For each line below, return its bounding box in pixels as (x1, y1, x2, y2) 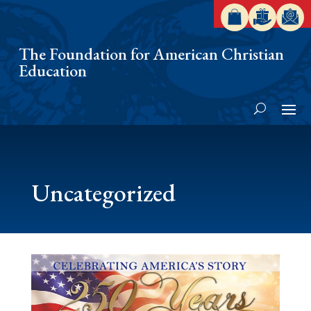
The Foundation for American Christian (19, 43, 284, 65)
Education (19, 60, 87, 81)
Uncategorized (31, 176, 176, 209)
